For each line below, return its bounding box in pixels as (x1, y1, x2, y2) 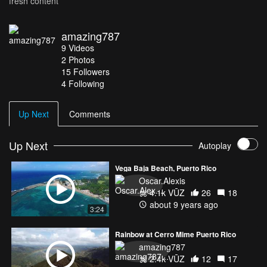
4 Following (61, 77, 104, 89)
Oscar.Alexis (139, 174, 185, 187)
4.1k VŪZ (147, 186, 185, 198)
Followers (73, 65, 110, 77)
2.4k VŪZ (147, 253, 185, 265)
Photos (69, 53, 95, 66)
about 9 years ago (147, 198, 218, 210)
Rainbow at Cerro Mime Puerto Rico (115, 229, 236, 240)
